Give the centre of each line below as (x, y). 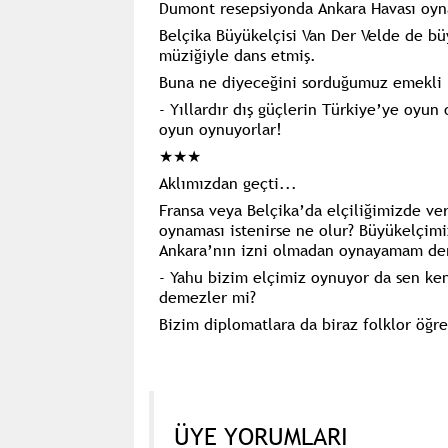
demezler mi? (207, 296)
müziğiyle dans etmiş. (237, 54)
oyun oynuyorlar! (220, 128)
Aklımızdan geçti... (227, 182)
